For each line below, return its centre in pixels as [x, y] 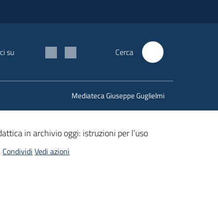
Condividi [18, 151]
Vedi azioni [52, 151]
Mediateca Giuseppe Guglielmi [118, 96]
